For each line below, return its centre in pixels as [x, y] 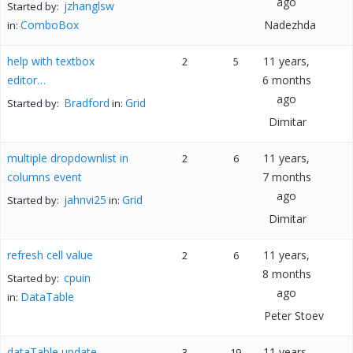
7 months [286, 177]
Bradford [87, 103]
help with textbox [51, 61]
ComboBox [50, 25]
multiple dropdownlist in [68, 158]
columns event [45, 177]
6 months [286, 80]
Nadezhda [290, 25]
